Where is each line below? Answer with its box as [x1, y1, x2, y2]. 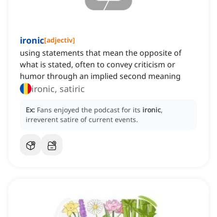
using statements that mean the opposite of [20, 47, 182, 59]
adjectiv [46, 35, 73, 45]
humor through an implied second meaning [20, 71, 181, 82]
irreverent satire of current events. [26, 115, 138, 124]
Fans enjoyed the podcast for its [37, 105, 142, 115]
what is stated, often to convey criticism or [20, 59, 175, 70]
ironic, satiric [31, 83, 85, 95]
